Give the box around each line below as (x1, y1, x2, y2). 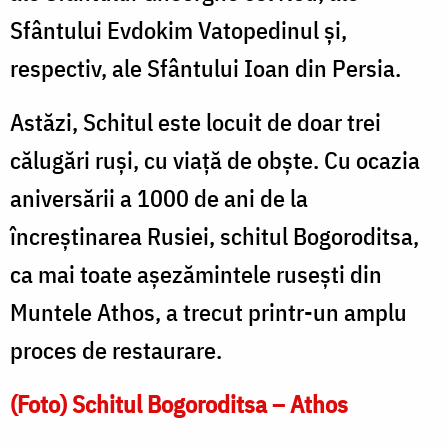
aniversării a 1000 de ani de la (10, 181, 308, 214)
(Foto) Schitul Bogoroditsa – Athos (10, 387, 348, 420)
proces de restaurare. (10, 333, 222, 366)
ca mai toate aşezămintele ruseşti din (10, 257, 382, 290)
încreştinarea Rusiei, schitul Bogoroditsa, (10, 219, 419, 252)
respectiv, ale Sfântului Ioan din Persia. (10, 51, 401, 84)
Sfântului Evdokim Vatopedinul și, (10, 13, 347, 46)
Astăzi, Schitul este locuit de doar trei (10, 105, 381, 138)
